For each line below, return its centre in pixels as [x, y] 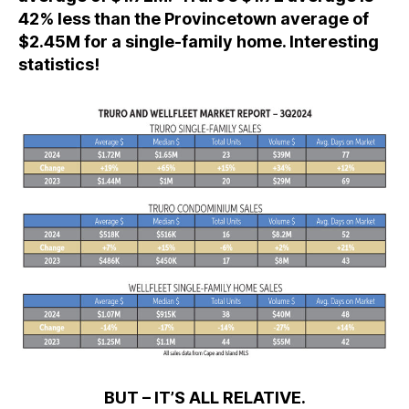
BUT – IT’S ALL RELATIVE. [204, 397]
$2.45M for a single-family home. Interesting [199, 41]
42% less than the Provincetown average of [194, 18]
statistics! [59, 64]
